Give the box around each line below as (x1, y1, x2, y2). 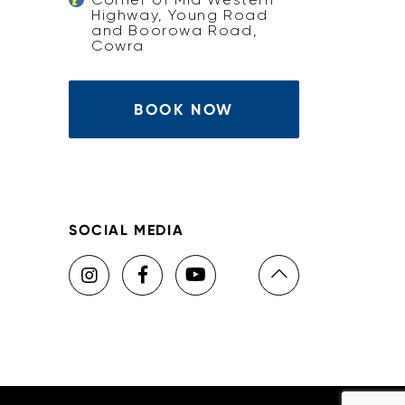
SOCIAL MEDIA (69, 221, 184, 239)
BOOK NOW (134, 100, 234, 118)
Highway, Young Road (91, 6, 268, 24)
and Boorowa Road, (91, 22, 259, 39)
